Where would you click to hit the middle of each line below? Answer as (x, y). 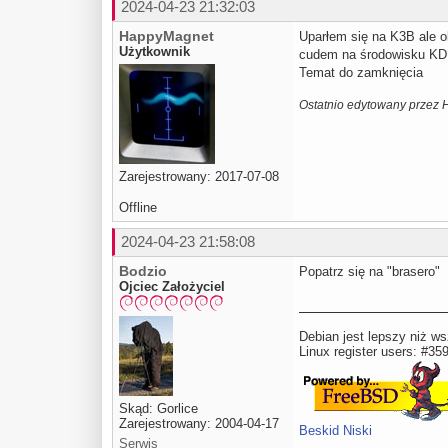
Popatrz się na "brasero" (369, 272)
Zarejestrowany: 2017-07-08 (199, 177)
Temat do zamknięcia (361, 73)
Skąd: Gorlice (158, 408)
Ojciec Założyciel (172, 287)
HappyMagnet (166, 36)
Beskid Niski (335, 431)
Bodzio (143, 271)
